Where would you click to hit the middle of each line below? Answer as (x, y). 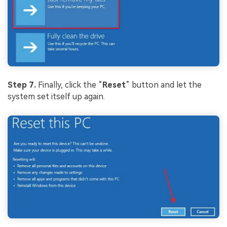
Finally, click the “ (70, 85)
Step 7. (22, 85)
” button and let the (164, 85)
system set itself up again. (56, 97)
